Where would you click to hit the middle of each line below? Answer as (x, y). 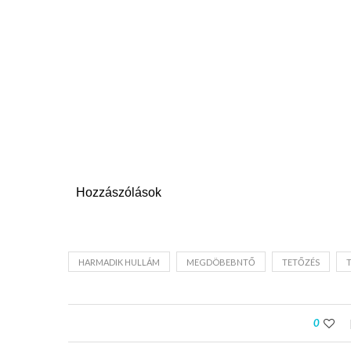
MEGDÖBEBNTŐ (221, 262)
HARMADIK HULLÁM (119, 262)
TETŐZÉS (301, 262)
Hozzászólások (119, 192)
